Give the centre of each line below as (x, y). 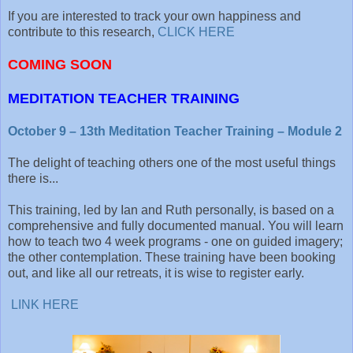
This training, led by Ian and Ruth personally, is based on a (171, 210)
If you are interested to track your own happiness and (154, 16)
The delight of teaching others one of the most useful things (172, 162)
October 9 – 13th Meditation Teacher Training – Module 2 (175, 131)
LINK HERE (45, 304)
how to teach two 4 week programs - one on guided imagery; (175, 241)
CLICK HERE (196, 32)
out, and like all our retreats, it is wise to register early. (156, 273)
